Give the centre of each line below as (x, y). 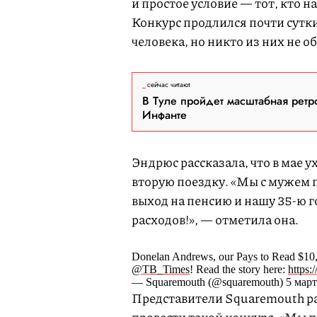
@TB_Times (161, 269)
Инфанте (165, 115)
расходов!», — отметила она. (215, 219)
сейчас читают (169, 85)
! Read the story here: (239, 269)
